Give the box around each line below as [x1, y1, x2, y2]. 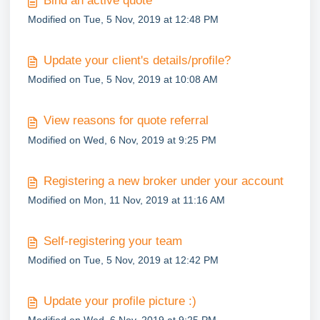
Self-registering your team [43, 234, 182, 248]
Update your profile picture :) [43, 294, 196, 308]
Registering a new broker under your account [43, 174, 284, 188]
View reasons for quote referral [43, 114, 209, 128]
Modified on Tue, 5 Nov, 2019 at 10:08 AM [28, 74, 219, 86]
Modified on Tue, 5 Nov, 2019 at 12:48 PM [28, 14, 219, 25]
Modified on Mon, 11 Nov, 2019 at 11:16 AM [28, 194, 226, 206]
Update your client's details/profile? [43, 54, 231, 67]
